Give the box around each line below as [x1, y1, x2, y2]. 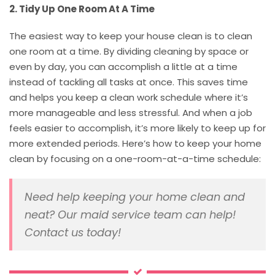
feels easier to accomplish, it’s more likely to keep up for [9, 121, 266, 134]
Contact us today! [25, 224, 121, 240]
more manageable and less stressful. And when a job [9, 106, 252, 119]
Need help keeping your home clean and [25, 188, 245, 204]
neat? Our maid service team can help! [25, 206, 236, 222]
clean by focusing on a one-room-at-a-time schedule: [9, 152, 261, 165]
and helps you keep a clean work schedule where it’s [9, 90, 248, 104]
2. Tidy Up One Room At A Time [9, 2, 155, 15]
